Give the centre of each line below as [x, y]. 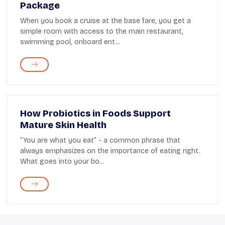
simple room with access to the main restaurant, [102, 31]
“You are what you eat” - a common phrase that [100, 140]
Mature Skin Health [63, 125]
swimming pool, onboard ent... [70, 42]
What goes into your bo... [62, 161]
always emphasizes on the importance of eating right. [110, 151]
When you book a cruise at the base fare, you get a [105, 21]
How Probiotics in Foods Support [95, 113]
